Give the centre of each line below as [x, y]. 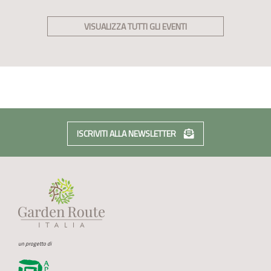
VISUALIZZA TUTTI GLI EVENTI [135, 26]
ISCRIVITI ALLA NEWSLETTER [127, 133]
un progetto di [35, 243]
